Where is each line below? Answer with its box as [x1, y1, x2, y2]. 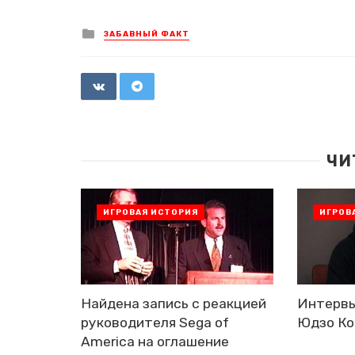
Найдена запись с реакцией [81, 296, 266, 312]
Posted [94, 22, 143, 40]
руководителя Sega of [81, 315, 229, 331]
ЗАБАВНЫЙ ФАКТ [104, 29, 189, 40]
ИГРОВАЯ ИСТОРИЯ [103, 207, 198, 217]
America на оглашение [81, 334, 229, 350]
